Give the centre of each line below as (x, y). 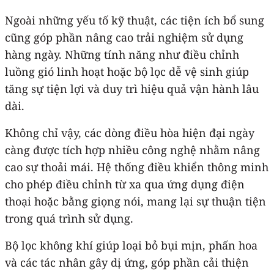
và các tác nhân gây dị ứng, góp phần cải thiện (127, 262)
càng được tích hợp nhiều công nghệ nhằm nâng (132, 150)
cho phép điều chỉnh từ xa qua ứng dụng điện (125, 184)
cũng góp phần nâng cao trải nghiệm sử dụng (124, 37)
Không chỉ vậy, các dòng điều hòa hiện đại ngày (130, 132)
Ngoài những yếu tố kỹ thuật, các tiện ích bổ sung (135, 20)
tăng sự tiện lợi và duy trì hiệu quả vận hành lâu (132, 88)
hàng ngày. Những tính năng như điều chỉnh (122, 54)
